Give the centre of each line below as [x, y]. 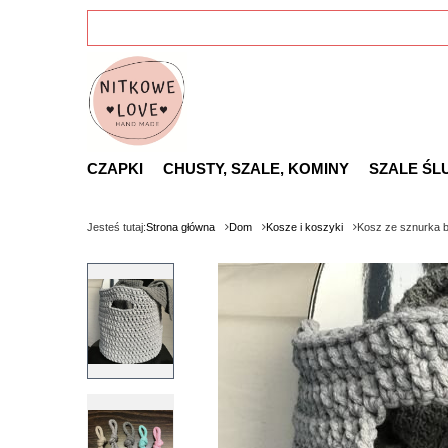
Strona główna [180, 227]
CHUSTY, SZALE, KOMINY [256, 168]
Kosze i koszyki [304, 227]
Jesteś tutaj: [116, 227]
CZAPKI [115, 168]
